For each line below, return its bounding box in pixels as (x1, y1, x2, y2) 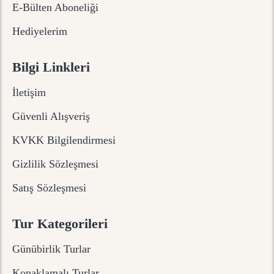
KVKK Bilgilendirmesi (12, 134, 116, 147)
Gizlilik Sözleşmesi (12, 158, 98, 171)
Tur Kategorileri (12, 216, 108, 232)
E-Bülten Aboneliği (12, 1, 98, 14)
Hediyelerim (12, 25, 67, 38)
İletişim (12, 86, 46, 99)
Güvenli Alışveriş (12, 110, 90, 123)
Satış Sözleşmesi (12, 182, 86, 194)
